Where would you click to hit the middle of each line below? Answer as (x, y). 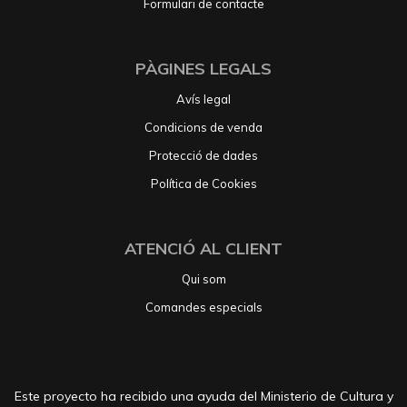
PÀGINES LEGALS (203, 69)
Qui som (203, 279)
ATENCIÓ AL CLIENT (203, 249)
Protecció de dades (203, 156)
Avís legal (203, 99)
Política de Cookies (203, 184)
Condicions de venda (203, 128)
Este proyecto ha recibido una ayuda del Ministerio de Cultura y (203, 397)
